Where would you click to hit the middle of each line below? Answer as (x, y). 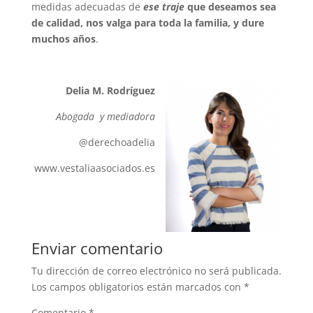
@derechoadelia (117, 142)
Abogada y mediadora (106, 116)
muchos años (63, 38)
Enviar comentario (97, 248)
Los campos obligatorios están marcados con (137, 286)
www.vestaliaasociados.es (95, 168)
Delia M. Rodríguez (111, 90)
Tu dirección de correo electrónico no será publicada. (156, 270)
